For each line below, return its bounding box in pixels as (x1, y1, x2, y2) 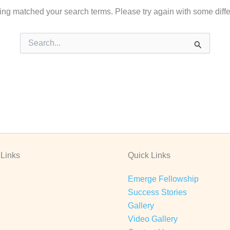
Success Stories (128, 188, 187, 197)
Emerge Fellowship (128, 175, 199, 183)
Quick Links (128, 151, 170, 160)
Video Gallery (128, 215, 178, 223)
